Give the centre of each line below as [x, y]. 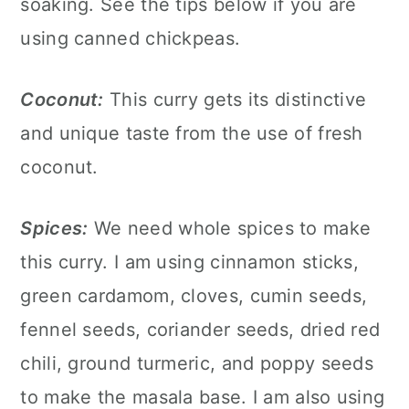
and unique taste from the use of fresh [192, 133]
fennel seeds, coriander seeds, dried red [200, 329]
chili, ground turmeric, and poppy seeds [197, 363]
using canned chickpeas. [131, 38]
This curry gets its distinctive [235, 99]
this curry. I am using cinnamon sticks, [190, 262]
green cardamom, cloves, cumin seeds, [194, 295]
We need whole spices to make [230, 228]
